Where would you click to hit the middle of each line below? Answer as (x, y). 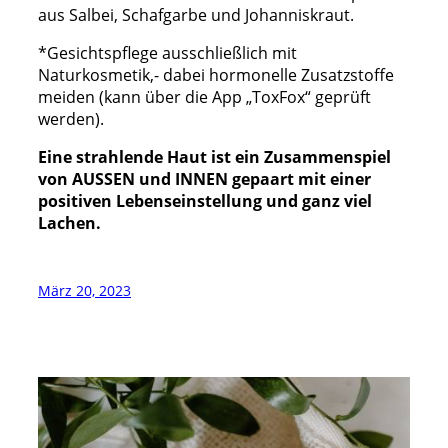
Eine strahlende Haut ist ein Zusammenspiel (214, 157)
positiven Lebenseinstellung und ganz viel (205, 201)
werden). (71, 119)
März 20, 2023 (84, 290)
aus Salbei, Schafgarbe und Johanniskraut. (196, 14)
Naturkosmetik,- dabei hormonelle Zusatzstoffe (216, 75)
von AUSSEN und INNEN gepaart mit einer (204, 179)
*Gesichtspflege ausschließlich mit (167, 53)
